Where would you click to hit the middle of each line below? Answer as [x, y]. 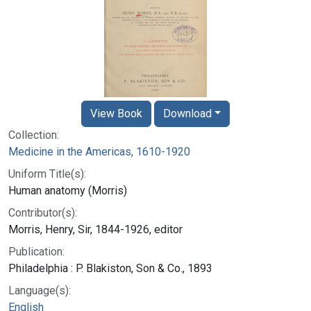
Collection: [34, 135]
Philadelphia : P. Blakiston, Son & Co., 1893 [110, 268]
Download [187, 113]
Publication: [36, 251]
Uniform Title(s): [47, 174]
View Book [116, 113]
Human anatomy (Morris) [68, 190]
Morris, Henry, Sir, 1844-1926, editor [95, 229]
